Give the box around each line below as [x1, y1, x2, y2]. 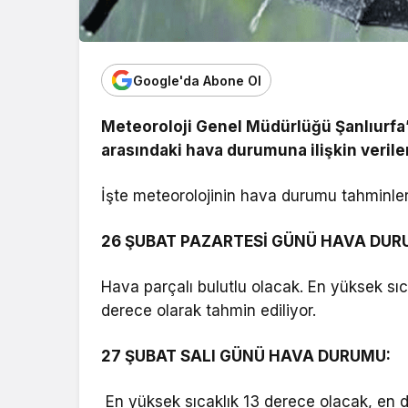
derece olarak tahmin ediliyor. [101, 301, 317, 321]
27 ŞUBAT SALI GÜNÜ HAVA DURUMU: [101, 347, 392, 366]
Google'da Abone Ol [133, 72, 261, 88]
